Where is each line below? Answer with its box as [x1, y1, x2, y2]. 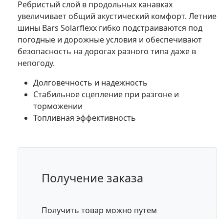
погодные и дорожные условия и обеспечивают [18, 34, 202, 45]
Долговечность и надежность [33, 77, 148, 88]
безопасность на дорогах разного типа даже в [18, 45, 196, 57]
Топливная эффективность [33, 112, 136, 123]
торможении [33, 100, 83, 111]
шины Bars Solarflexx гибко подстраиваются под [18, 22, 202, 33]
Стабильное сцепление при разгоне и [33, 88, 179, 100]
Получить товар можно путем [42, 204, 157, 216]
